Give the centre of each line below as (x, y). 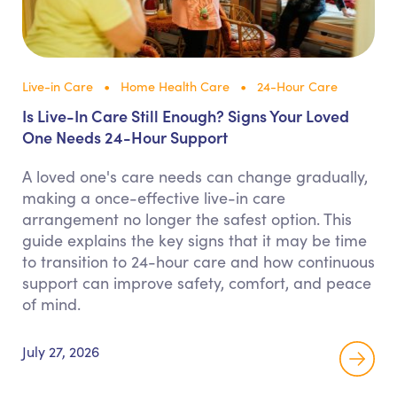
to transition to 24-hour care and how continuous (198, 261)
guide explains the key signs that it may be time (195, 240)
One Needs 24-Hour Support (125, 137)
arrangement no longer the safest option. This (187, 219)
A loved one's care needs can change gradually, (195, 176)
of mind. (51, 304)
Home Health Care (175, 86)
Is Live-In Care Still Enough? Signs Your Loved (186, 116)
